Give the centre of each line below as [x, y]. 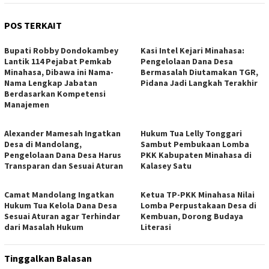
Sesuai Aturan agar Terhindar [62, 216]
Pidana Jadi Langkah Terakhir [199, 83]
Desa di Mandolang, [43, 144]
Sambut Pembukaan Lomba [195, 144]
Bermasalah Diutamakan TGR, [199, 72]
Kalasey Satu [166, 166]
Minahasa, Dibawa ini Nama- [59, 72]
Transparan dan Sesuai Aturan [64, 166]
